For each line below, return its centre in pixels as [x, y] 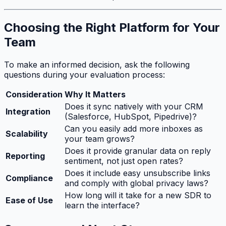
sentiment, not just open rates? [124, 161]
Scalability [27, 134]
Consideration [34, 95]
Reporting [25, 156]
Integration [28, 112]
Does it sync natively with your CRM [134, 107]
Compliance [29, 178]
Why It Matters [95, 95]
